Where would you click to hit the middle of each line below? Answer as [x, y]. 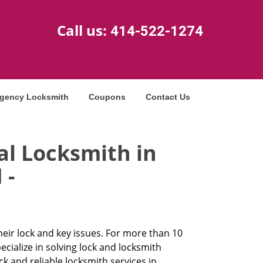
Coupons [107, 97]
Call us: [84, 30]
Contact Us [168, 97]
